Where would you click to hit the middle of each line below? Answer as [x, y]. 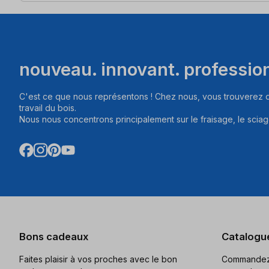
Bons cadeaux [54, 237]
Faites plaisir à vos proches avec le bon [98, 259]
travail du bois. [48, 108]
